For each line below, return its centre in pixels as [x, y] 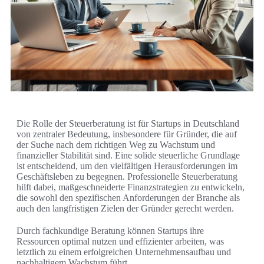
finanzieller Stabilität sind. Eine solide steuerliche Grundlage [128, 156]
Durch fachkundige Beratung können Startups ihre [110, 231]
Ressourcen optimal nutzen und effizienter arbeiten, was [120, 242]
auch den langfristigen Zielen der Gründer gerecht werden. [125, 209]
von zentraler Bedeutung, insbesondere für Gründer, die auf [127, 134]
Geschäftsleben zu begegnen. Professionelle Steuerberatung [127, 177]
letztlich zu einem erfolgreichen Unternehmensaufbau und [124, 252]
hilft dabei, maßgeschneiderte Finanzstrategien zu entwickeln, [131, 187]
